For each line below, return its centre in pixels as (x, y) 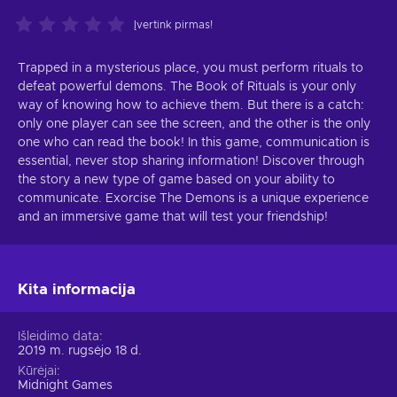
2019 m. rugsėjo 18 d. (80, 350)
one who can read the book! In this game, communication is (194, 142)
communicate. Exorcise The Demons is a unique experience (193, 198)
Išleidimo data (58, 336)
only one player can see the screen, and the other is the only (194, 124)
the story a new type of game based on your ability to (176, 179)
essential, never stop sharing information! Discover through (191, 161)
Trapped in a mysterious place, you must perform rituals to (191, 68)
